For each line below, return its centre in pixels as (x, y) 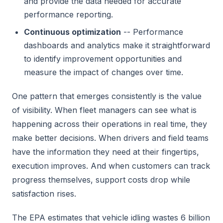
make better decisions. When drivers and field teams (110, 138)
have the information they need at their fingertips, (106, 152)
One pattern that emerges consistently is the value (107, 96)
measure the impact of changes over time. (104, 72)
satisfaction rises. (44, 194)
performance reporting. (68, 14)
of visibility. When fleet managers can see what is (104, 110)
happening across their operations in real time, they (110, 124)
